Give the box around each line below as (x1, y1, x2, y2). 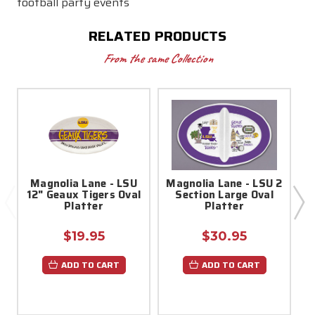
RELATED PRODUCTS (88, 24, 227, 47)
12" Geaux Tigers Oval (26, 186, 141, 203)
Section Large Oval (175, 186, 274, 203)
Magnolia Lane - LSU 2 (166, 174, 283, 192)
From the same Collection (103, 50, 212, 66)
